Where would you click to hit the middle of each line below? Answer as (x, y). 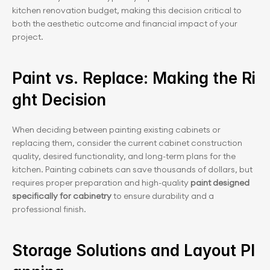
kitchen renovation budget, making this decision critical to (127, 10)
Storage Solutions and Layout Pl (133, 250)
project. (28, 37)
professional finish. (49, 209)
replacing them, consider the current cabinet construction (127, 143)
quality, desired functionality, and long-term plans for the (124, 156)
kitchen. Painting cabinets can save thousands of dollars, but (132, 169)
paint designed (219, 183)
